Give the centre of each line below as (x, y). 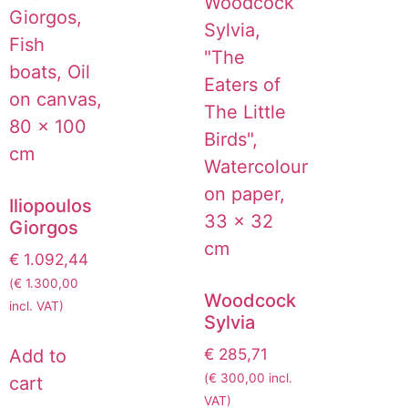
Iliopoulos (51, 206)
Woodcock (250, 301)
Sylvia (229, 323)
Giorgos (44, 228)
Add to (38, 356)
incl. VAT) (36, 306)
